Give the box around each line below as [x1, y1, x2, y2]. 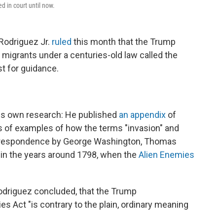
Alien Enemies [139, 149, 194, 160]
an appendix [119, 109, 166, 120]
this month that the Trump [72, 36, 176, 47]
